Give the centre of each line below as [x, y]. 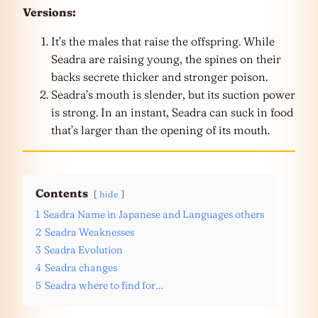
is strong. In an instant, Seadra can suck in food [172, 112]
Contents [62, 193]
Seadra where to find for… [104, 285]
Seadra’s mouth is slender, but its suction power [173, 94]
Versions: [49, 12]
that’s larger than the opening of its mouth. [160, 130]
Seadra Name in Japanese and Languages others [154, 214]
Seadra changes [81, 268]
